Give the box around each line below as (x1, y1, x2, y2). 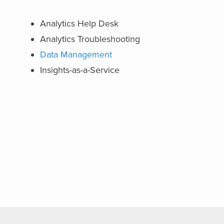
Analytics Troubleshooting (40, 33, 140, 44)
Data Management (40, 49, 112, 60)
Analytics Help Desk (40, 18, 119, 29)
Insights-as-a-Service (40, 64, 120, 75)
